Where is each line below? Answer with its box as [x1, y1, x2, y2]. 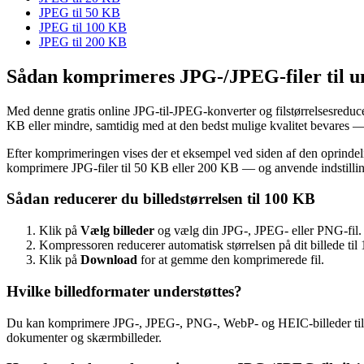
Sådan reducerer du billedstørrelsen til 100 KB [6, 190, 315, 208]
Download [80, 253, 137, 267]
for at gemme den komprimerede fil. [137, 253, 324, 267]
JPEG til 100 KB [39, 19, 127, 34]
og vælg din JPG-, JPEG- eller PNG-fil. [154, 223, 362, 238]
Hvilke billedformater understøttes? [6, 282, 242, 300]
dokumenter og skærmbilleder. [6, 330, 162, 344]
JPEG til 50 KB [39, 5, 120, 19]
